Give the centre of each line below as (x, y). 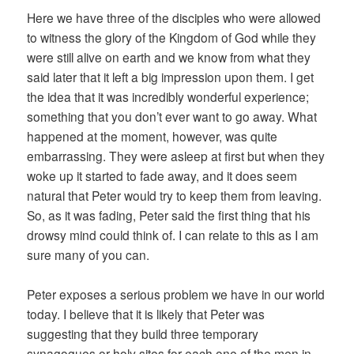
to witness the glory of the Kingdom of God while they (172, 38)
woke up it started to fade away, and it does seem (162, 176)
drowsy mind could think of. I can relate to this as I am (173, 235)
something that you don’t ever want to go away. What (172, 117)
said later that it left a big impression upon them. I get (171, 77)
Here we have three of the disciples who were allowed (174, 18)
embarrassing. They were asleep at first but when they (176, 156)
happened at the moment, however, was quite (153, 136)
